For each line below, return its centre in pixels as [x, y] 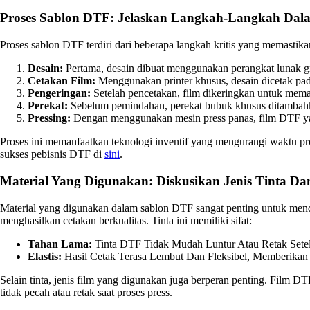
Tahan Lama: [60, 244]
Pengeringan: [59, 93]
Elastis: [45, 256]
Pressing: [49, 118]
